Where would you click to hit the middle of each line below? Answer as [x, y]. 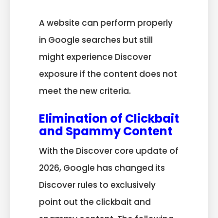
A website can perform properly [106, 23]
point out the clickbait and [95, 202]
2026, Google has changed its [102, 168]
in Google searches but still [96, 40]
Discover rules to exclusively [97, 185]
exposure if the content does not [108, 74]
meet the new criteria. [85, 91]
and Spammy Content [106, 131]
